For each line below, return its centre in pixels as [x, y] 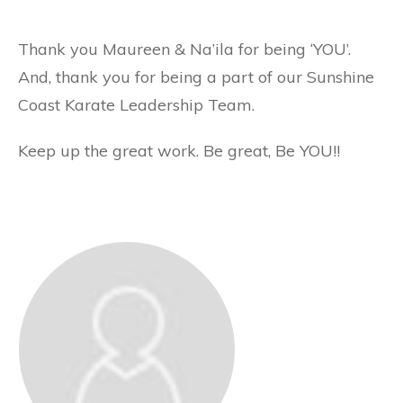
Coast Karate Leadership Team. [136, 105]
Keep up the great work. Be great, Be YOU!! [179, 151]
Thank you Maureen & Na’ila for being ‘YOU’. [184, 49]
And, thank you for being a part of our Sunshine [196, 77]
